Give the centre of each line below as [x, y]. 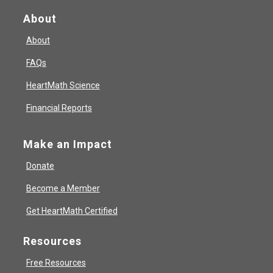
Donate [40, 166]
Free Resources [56, 263]
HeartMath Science [63, 86]
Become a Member [63, 189]
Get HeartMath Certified [72, 211]
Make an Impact [67, 144]
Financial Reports [59, 108]
